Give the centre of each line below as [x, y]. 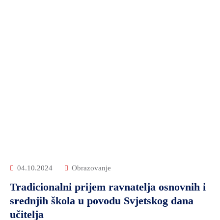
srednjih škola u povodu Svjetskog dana [102, 201]
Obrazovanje [91, 168]
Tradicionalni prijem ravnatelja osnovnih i [108, 187]
